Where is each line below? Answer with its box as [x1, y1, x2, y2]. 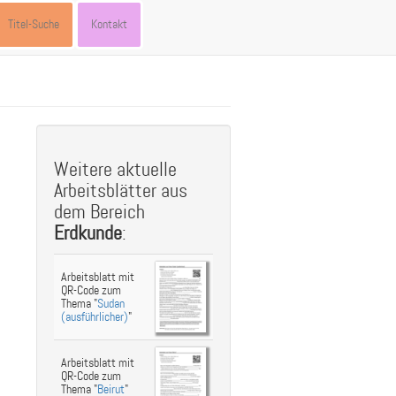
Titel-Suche [8, 17, 59, 32]
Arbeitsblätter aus [54, 179, 187, 203]
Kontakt [91, 17, 127, 32]
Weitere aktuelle [54, 158, 177, 182]
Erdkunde [54, 222, 122, 246]
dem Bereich [54, 201, 145, 225]
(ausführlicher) [61, 309, 128, 324]
